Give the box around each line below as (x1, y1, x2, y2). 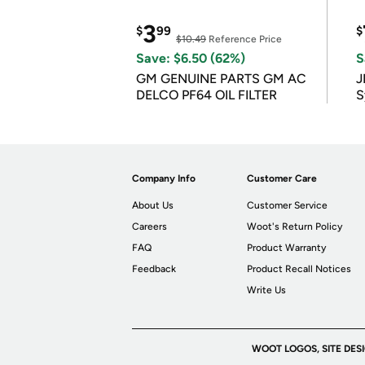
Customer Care (247, 173, 318, 184)
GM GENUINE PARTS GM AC (136, 71, 306, 86)
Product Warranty (247, 242, 327, 253)
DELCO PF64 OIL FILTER (136, 87, 277, 103)
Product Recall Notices (247, 263, 352, 275)
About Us (132, 200, 174, 211)
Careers (132, 221, 167, 232)
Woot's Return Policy (247, 221, 343, 232)
